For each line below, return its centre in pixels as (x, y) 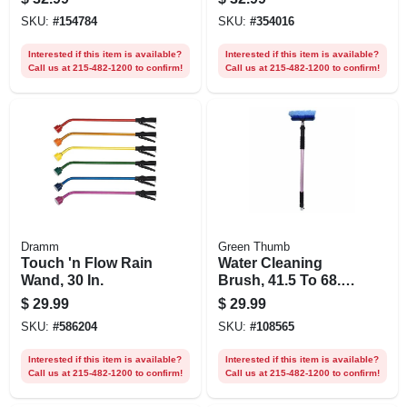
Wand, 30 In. (62, 280)
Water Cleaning (270, 263)
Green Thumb (253, 247)
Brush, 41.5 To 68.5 (283, 280)
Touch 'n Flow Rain (86, 263)
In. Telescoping (270, 297)
